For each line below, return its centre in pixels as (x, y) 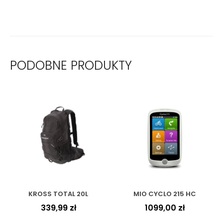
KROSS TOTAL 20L (58, 194)
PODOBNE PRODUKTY (71, 65)
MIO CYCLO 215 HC (165, 194)
